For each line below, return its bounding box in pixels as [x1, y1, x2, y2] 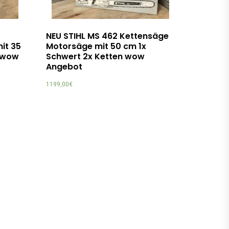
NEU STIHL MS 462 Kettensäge [46, 30, 169, 42]
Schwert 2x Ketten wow [46, 50, 145, 62]
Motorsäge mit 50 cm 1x [46, 40, 147, 52]
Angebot [46, 60, 83, 73]
